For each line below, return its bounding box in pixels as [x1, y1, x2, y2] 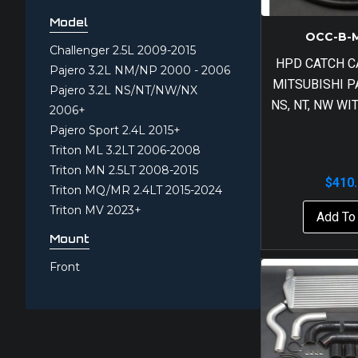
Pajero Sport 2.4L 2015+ [50, 123, 181, 137]
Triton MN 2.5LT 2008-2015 [50, 163, 198, 177]
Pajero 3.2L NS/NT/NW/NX [50, 83, 197, 97]
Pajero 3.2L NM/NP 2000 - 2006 [50, 63, 230, 78]
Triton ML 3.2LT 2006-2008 [50, 143, 201, 157]
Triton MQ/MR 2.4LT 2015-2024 [50, 183, 222, 197]
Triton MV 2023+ [50, 203, 141, 217]
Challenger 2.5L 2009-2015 [50, 43, 196, 58]
